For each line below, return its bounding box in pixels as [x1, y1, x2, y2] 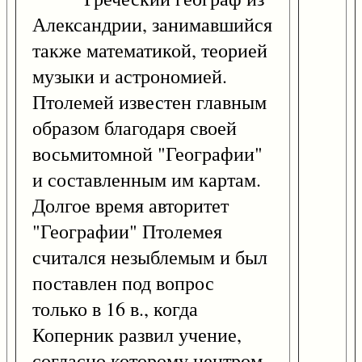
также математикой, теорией [32, 37, 267, 64]
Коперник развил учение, [32, 322, 242, 348]
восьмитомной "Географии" [32, 141, 263, 167]
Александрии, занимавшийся [32, 11, 272, 38]
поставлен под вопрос [32, 270, 214, 297]
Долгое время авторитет [32, 192, 229, 219]
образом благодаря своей [32, 115, 237, 141]
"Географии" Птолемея [32, 218, 222, 245]
